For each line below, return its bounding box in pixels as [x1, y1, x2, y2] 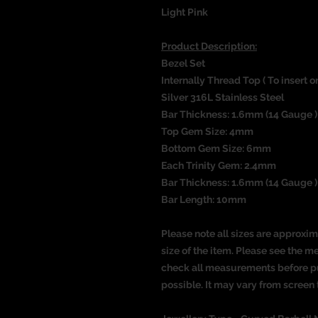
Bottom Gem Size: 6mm [161, 143, 271, 154]
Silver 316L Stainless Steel [161, 92, 284, 103]
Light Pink [161, 6, 208, 18]
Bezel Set [161, 57, 205, 69]
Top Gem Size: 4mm [161, 126, 253, 137]
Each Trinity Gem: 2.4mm [161, 160, 276, 171]
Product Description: [161, 40, 257, 52]
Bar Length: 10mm [161, 194, 246, 205]
